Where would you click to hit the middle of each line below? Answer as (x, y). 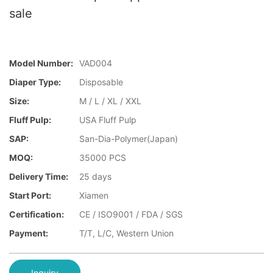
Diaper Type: (35, 82)
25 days (95, 177)
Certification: (37, 214)
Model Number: (41, 63)
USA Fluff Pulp (108, 120)
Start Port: (30, 196)
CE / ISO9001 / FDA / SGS (131, 214)
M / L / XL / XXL (110, 101)
